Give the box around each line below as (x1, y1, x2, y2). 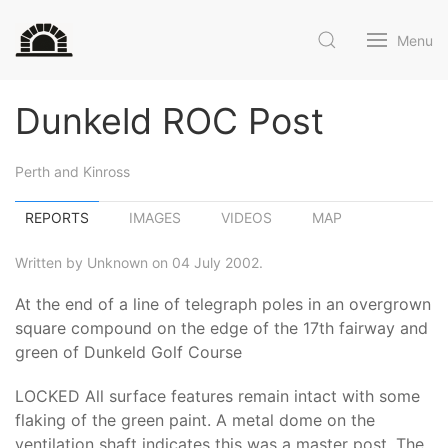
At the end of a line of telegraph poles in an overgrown (15, 294, 431, 314)
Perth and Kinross (15, 163, 130, 180)
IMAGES (129, 209, 181, 226)
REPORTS (25, 209, 89, 226)
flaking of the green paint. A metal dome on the (15, 410, 375, 430)
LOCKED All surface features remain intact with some (15, 386, 420, 406)
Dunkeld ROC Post (15, 99, 324, 143)
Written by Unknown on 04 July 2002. (15, 254, 263, 271)
